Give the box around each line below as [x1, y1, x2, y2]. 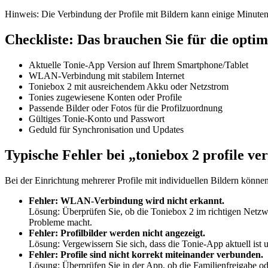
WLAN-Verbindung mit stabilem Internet [29, 70, 184, 81]
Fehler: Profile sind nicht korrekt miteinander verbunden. [29, 249, 263, 260]
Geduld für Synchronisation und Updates [29, 124, 184, 135]
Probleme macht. [29, 217, 92, 227]
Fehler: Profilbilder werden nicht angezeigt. [29, 227, 205, 238]
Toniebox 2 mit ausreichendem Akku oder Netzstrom [29, 81, 229, 92]
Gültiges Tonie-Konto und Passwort [29, 113, 165, 124]
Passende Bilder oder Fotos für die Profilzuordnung [29, 102, 223, 113]
